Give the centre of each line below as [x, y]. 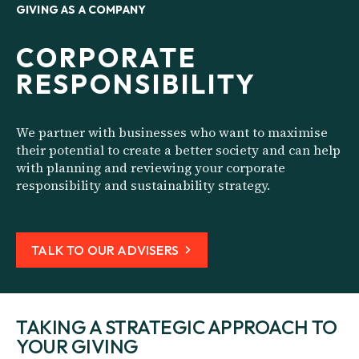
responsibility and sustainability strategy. [143, 186]
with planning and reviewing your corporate [151, 168]
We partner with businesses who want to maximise [172, 133]
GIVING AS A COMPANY [81, 10]
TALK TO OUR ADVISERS [105, 250]
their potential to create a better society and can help [178, 150]
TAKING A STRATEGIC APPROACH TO [177, 327]
